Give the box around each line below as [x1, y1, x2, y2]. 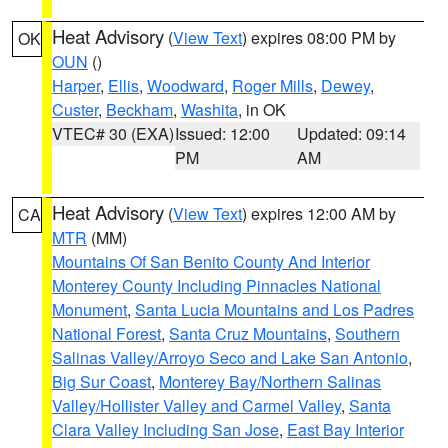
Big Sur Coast [52, 370, 151, 393]
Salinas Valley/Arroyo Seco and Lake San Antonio [52, 346, 408, 369]
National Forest [52, 322, 161, 345]
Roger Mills [232, 74, 313, 97]
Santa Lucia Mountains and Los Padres [135, 298, 414, 321]
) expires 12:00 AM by [242, 202, 396, 225]
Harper [52, 74, 100, 97]
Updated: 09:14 [297, 122, 407, 145]
